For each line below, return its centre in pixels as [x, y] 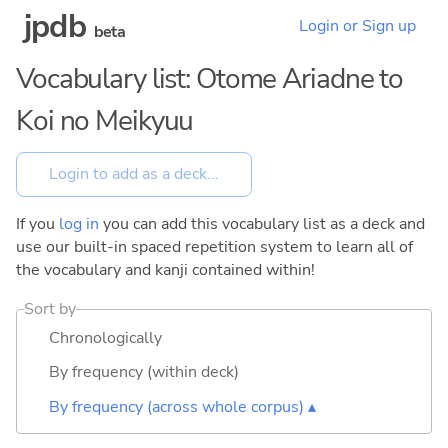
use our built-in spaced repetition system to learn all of [214, 246]
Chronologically [105, 337]
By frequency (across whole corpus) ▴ [182, 406]
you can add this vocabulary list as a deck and [262, 223]
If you [37, 223]
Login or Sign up [357, 26]
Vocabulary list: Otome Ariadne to [210, 79]
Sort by [50, 308]
